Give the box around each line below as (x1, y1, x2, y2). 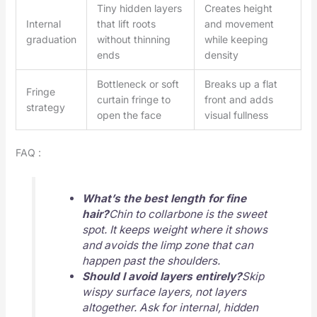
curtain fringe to (96, 93, 171, 105)
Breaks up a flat (204, 77, 277, 90)
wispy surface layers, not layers (81, 285, 246, 299)
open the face (96, 108, 161, 121)
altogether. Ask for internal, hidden (81, 301, 258, 315)
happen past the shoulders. (81, 254, 220, 268)
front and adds (204, 93, 273, 105)
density (204, 48, 238, 61)
